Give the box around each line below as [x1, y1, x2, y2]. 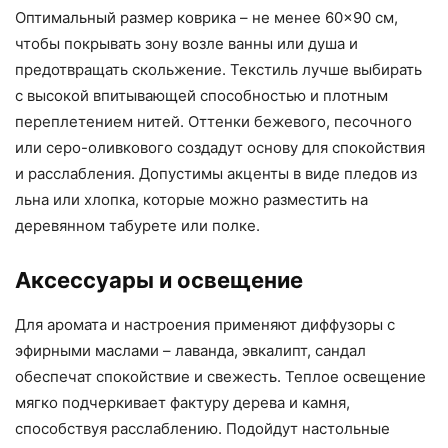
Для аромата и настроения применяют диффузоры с [15, 315, 395, 335]
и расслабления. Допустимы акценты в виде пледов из [15, 164, 417, 184]
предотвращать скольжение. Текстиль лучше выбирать [15, 60, 422, 80]
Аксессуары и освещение [15, 267, 303, 294]
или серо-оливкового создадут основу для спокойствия [15, 138, 425, 158]
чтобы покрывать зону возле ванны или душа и [15, 34, 358, 54]
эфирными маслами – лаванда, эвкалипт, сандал [15, 341, 366, 361]
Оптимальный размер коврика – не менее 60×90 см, [15, 8, 398, 28]
